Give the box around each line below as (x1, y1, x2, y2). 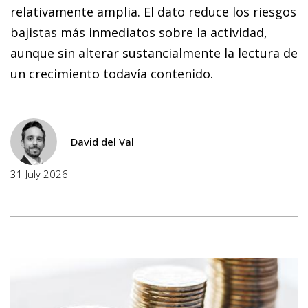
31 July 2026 (10, 166, 68, 181)
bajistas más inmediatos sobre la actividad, (10, 23, 267, 41)
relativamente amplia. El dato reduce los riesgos (10, 3, 296, 20)
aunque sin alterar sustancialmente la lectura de (10, 44, 298, 61)
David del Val (71, 134, 134, 148)
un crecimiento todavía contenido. (10, 65, 213, 82)
